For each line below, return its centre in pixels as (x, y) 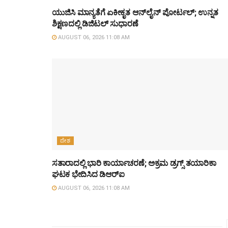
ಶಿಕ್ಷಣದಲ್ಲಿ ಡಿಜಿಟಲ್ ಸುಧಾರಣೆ (95, 24)
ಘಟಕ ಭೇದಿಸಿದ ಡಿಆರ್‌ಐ (88, 175)
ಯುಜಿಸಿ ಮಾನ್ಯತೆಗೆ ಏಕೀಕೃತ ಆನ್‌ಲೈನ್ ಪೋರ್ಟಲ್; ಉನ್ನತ (135, 13)
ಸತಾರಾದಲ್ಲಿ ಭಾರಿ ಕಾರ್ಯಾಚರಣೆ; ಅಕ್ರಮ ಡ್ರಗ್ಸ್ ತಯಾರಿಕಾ (134, 163)
